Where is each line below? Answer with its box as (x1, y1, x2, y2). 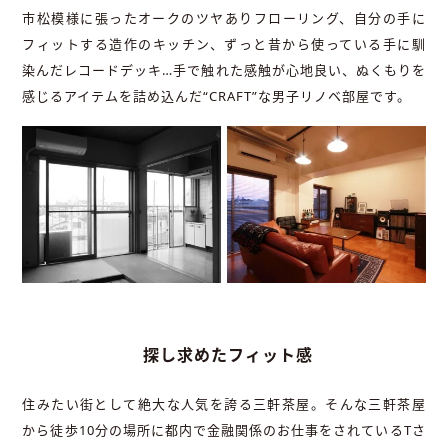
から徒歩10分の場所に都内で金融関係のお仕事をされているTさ (22, 420, 426, 439)
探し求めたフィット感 (143, 343, 313, 366)
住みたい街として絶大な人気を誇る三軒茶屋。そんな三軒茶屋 (22, 394, 426, 413)
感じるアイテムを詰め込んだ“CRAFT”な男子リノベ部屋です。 (22, 86, 412, 105)
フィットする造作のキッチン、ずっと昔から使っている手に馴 (22, 34, 426, 53)
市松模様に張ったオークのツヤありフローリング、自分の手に (22, 8, 426, 27)
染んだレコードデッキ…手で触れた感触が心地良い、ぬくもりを (22, 60, 426, 79)
